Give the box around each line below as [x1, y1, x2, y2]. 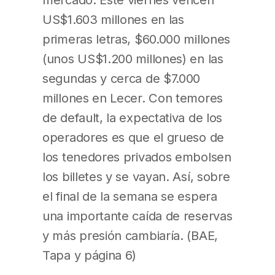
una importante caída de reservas [42, 208, 233, 224]
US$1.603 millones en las [42, 12, 184, 28]
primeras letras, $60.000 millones [42, 31, 231, 47]
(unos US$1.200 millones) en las [42, 51, 223, 67]
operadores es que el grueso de [42, 130, 224, 145]
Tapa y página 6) [42, 247, 137, 263]
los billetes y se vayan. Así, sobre [42, 169, 230, 185]
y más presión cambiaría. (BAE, [42, 228, 218, 244]
